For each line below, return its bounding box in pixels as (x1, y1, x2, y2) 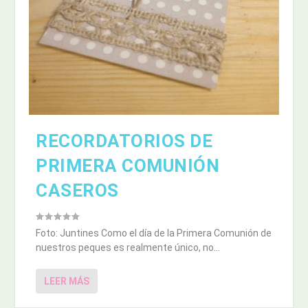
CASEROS (36, 179, 119, 201)
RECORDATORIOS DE (36, 130, 213, 151)
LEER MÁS (44, 275, 90, 287)
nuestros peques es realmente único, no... (36, 241, 221, 253)
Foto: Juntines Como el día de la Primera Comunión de (36, 227, 272, 239)
